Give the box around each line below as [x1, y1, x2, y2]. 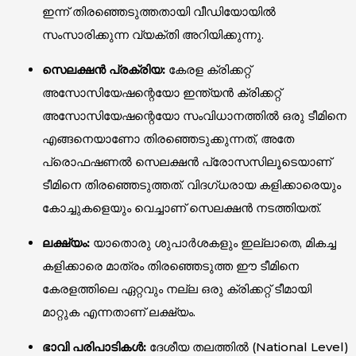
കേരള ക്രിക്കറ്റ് [164, 61, 251, 77]
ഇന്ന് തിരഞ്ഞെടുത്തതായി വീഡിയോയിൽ [41, 3, 276, 19]
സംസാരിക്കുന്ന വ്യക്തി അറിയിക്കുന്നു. [41, 26, 264, 42]
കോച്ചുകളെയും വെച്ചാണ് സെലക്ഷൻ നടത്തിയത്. [41, 199, 321, 215]
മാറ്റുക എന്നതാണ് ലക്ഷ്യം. [41, 304, 195, 319]
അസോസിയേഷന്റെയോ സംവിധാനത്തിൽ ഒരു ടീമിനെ [41, 107, 346, 123]
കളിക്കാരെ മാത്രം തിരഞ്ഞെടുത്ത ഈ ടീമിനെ [41, 257, 299, 273]
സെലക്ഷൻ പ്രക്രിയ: [41, 61, 165, 77]
